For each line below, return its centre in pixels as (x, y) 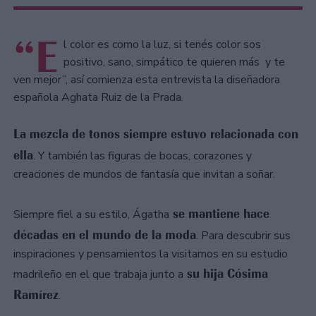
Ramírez (36, 294)
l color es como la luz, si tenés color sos (162, 44)
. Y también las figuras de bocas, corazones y (142, 156)
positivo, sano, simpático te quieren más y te (174, 62)
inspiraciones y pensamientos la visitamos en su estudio (151, 254)
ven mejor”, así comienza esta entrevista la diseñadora (147, 79)
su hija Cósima (226, 273)
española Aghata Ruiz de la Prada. (100, 97)
